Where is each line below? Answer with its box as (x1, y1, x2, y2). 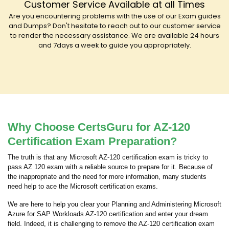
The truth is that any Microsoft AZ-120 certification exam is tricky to (8, 153, 208, 161)
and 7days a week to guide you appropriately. (38, 40, 191, 50)
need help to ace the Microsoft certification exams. (8, 182, 158, 190)
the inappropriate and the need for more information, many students (8, 173, 207, 180)
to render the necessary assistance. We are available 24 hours (10, 31, 219, 40)
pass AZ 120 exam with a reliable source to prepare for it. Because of (8, 163, 213, 171)
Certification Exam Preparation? (8, 135, 177, 148)
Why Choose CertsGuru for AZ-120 (8, 121, 190, 133)
